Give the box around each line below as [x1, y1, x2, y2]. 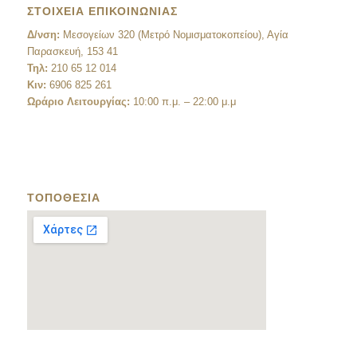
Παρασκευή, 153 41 [26, 45, 118, 58]
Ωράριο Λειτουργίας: [26, 96, 130, 108]
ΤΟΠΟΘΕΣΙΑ [26, 191, 100, 205]
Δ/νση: [26, 29, 60, 41]
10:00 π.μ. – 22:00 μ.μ [129, 96, 236, 108]
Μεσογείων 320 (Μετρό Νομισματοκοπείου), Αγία [59, 29, 288, 41]
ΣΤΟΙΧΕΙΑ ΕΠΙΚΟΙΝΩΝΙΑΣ [26, 5, 178, 18]
